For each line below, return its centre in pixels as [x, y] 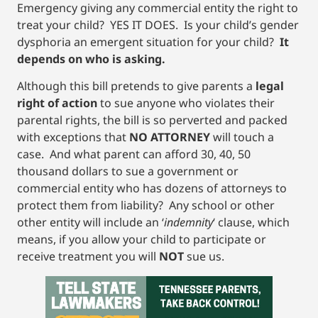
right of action [57, 103]
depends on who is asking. [95, 59]
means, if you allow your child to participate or [142, 239]
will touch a [242, 137]
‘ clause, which [251, 222]
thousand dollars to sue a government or [128, 171]
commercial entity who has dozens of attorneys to [152, 188]
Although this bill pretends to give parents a [136, 86]
